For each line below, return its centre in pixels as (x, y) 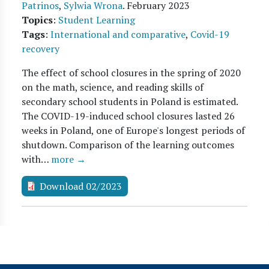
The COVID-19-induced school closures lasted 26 (128, 116)
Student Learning (97, 20)
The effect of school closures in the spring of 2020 (131, 73)
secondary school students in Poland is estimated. (130, 101)
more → (68, 159)
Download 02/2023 (81, 186)
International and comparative (118, 34)
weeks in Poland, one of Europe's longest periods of (133, 130)
